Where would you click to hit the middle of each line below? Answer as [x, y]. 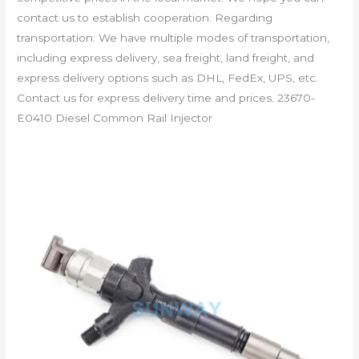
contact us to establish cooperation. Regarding [145, 17]
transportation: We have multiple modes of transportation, [173, 37]
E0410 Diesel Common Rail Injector [115, 117]
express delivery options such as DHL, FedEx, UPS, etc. [168, 77]
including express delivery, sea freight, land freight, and [166, 57]
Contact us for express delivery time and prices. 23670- [166, 97]
